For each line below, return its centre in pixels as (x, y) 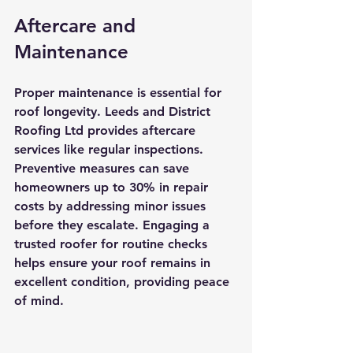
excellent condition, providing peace (124, 281)
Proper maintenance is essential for (120, 92)
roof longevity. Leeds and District (114, 111)
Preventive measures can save (104, 168)
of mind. (39, 300)
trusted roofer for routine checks (113, 243)
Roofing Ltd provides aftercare (107, 130)
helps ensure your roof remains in (114, 262)
